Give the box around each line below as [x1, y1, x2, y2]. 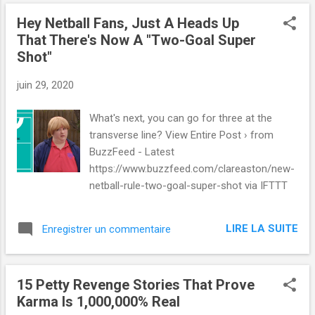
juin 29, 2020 [17, 79, 74, 92]
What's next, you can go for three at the [89, 111, 273, 124]
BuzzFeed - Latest [89, 145, 175, 158]
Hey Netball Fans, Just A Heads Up [17, 15, 239, 32]
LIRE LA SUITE [226, 222, 298, 236]
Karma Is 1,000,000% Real [17, 292, 180, 310]
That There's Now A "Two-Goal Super [17, 32, 256, 49]
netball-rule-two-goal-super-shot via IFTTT [89, 179, 288, 192]
